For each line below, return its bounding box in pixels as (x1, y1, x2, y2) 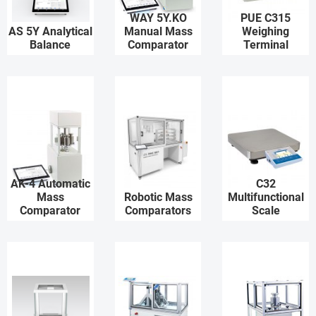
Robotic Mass (123, 190, 193, 204)
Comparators (125, 204, 191, 217)
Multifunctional (227, 190, 304, 204)
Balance (30, 38, 71, 51)
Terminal (243, 38, 288, 51)
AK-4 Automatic (10, 177, 90, 190)
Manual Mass (123, 25, 193, 38)
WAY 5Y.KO (129, 11, 187, 25)
